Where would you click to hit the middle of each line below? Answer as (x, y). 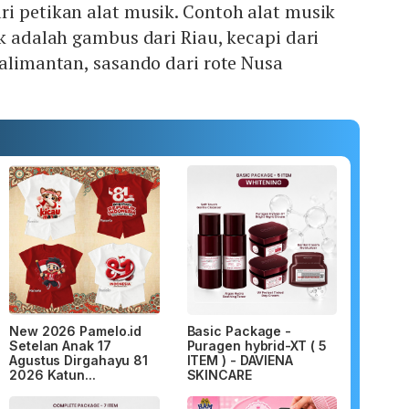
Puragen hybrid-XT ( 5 (257, 346)
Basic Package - (239, 331)
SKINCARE (219, 375)
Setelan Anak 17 (60, 346)
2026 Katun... (52, 375)
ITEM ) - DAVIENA (240, 361)
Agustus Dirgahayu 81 (79, 361)
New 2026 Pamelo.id (76, 331)
